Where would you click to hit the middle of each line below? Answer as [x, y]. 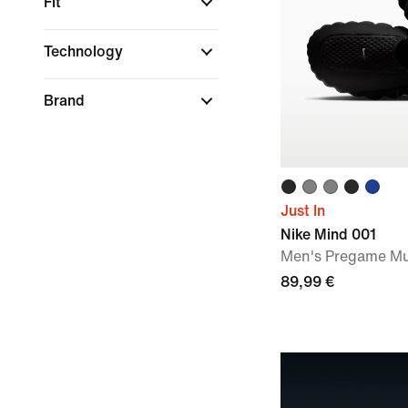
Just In [303, 211]
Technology [85, 51]
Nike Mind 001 [328, 235]
